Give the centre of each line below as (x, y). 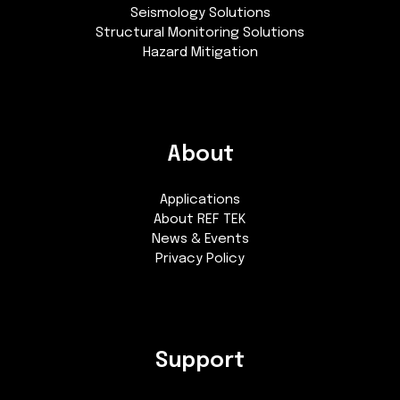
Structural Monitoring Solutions (200, 33)
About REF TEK (200, 220)
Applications (200, 200)
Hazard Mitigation (200, 53)
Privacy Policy (200, 259)
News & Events (200, 240)
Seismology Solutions (200, 14)
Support (200, 362)
